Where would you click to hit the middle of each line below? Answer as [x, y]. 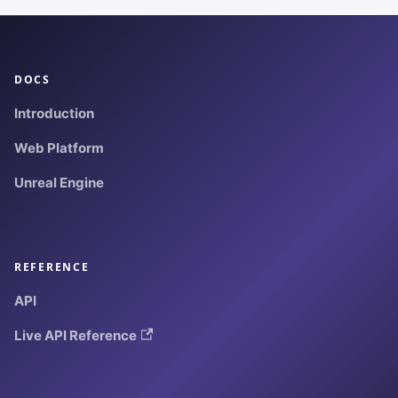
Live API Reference [76, 335]
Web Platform [59, 148]
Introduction [54, 114]
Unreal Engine [59, 182]
